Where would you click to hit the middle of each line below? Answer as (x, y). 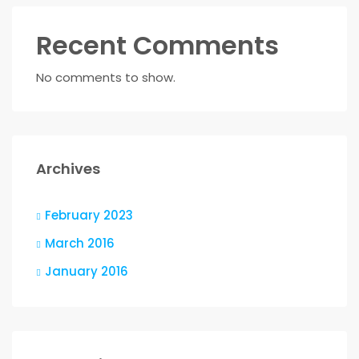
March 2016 (80, 243)
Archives (68, 169)
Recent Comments (157, 45)
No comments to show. (106, 77)
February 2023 (89, 215)
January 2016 (87, 271)
